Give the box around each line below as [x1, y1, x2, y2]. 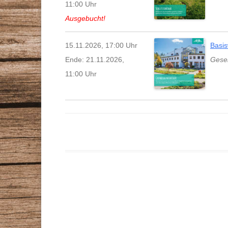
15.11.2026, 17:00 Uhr [65, 41, 137, 49]
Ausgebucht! [65, 14, 105, 22]
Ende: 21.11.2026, [65, 55, 124, 64]
